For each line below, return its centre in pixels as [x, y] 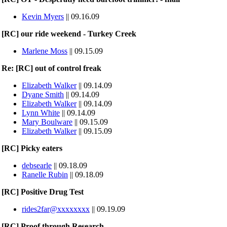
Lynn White [41, 113]
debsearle [37, 165]
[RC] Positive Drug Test [43, 192]
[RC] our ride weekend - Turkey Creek [69, 34]
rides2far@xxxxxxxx [56, 209]
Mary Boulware [47, 122]
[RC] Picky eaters [32, 148]
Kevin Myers [43, 16]
